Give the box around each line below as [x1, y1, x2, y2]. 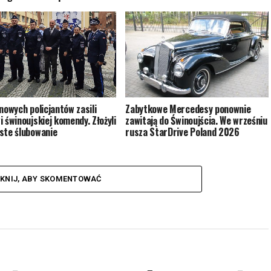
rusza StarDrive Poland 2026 [125, 124, 240, 139]
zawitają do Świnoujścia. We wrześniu [125, 113, 267, 128]
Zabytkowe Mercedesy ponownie [125, 101, 251, 116]
